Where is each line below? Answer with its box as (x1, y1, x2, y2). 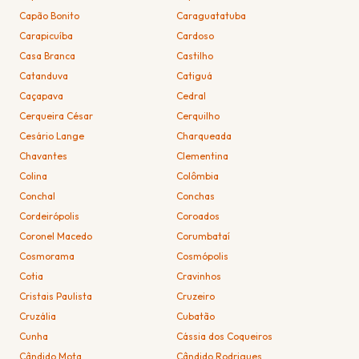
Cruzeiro (176, 289, 216, 302)
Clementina (176, 149, 229, 162)
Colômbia (176, 169, 220, 182)
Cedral (176, 89, 207, 102)
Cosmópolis (176, 249, 229, 262)
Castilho (176, 49, 214, 62)
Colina (19, 169, 47, 182)
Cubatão (176, 309, 216, 322)
